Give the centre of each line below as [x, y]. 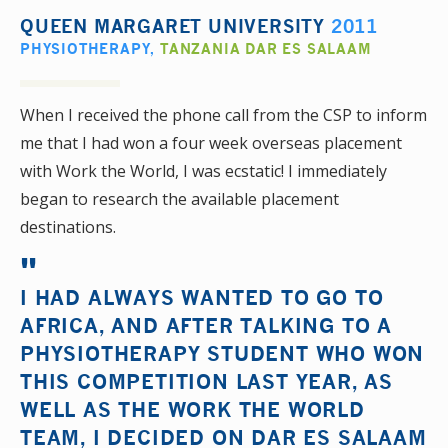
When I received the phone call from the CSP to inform [223, 115]
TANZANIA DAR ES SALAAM [266, 48]
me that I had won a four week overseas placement [211, 143]
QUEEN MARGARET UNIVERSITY [175, 26]
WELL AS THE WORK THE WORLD [192, 409]
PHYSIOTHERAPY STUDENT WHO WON [222, 353]
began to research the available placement [179, 199]
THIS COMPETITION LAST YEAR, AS [206, 381]
